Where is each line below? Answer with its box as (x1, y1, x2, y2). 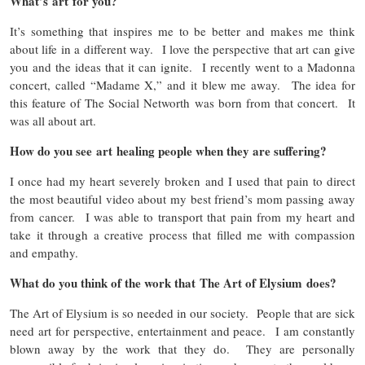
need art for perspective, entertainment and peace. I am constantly (10, 323, 355, 340)
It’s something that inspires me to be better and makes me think (10, 23, 355, 40)
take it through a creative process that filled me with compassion (10, 226, 355, 244)
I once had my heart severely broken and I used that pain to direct (10, 173, 355, 190)
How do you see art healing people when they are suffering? (10, 142, 327, 161)
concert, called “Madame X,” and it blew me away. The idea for (10, 77, 355, 94)
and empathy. (10, 244, 86, 262)
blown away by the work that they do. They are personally (10, 341, 355, 358)
